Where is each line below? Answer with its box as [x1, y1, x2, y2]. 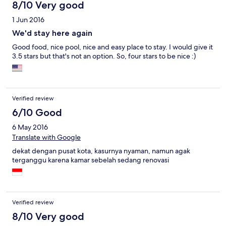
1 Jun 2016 [12, 15, 44, 25]
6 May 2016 [12, 123, 48, 132]
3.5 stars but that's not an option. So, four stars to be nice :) [12, 51, 196, 61]
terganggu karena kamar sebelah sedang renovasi [12, 155, 169, 165]
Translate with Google [12, 133, 81, 142]
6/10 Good [12, 106, 62, 119]
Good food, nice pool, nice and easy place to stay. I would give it [12, 42, 213, 52]
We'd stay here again [12, 28, 92, 38]
